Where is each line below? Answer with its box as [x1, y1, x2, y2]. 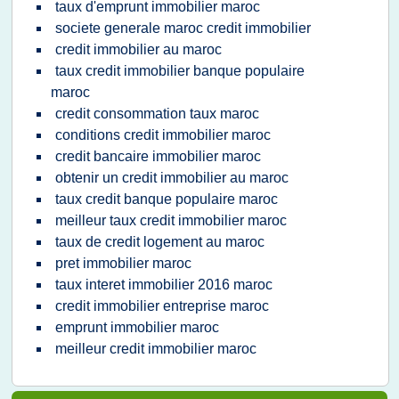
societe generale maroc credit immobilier [55, 20, 311, 36]
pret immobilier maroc [55, 256, 191, 271]
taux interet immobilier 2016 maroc [55, 277, 273, 292]
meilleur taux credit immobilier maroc [55, 213, 287, 228]
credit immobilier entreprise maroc [55, 298, 269, 313]
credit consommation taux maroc [55, 106, 259, 121]
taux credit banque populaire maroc [55, 191, 278, 207]
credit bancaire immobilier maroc [55, 149, 261, 164]
